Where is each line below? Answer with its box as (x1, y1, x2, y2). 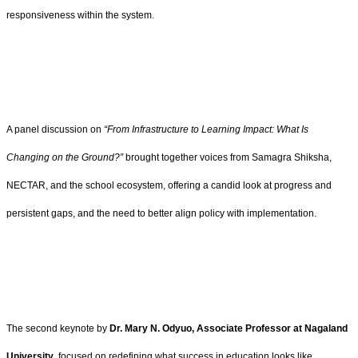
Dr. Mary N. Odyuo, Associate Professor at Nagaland (109, 322, 348, 334)
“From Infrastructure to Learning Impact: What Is (104, 124, 308, 136)
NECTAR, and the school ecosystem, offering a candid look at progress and (6, 180, 332, 192)
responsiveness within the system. (6, 9, 154, 21)
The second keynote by (6, 322, 109, 334)
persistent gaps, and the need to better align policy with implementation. (6, 208, 316, 220)
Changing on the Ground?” (6, 152, 123, 164)
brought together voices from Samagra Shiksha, (123, 152, 332, 164)
